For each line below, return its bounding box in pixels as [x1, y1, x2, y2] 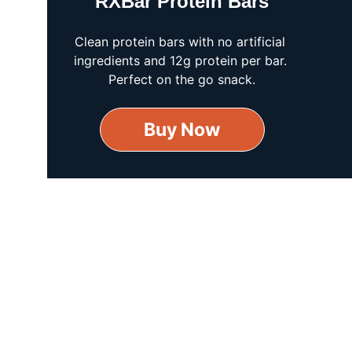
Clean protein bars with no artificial [75, 34, 290, 49]
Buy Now [144, 119, 222, 141]
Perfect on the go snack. [108, 71, 256, 87]
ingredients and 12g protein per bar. [73, 53, 291, 68]
